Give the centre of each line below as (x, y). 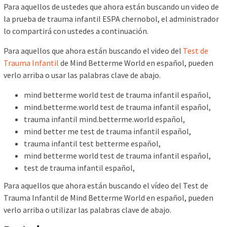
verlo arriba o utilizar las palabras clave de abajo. (87, 210)
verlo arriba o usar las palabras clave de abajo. (82, 75)
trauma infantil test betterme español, (92, 143)
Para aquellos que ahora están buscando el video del (93, 50)
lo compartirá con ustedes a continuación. (76, 31)
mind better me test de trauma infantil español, (107, 131)
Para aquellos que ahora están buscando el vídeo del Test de (106, 186)
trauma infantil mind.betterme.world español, (104, 119)
